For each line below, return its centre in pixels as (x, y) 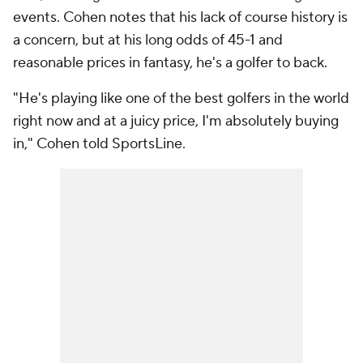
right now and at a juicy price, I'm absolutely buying (176, 121)
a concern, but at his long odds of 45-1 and (148, 40)
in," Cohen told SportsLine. (99, 144)
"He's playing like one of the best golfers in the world (181, 98)
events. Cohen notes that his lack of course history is (180, 17)
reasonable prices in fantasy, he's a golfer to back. (170, 63)
